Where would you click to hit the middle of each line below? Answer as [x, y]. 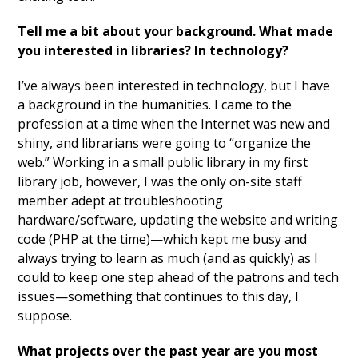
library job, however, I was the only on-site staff [160, 182]
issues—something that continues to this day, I [159, 297]
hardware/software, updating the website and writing [178, 220]
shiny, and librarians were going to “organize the [165, 143]
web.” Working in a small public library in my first [163, 163]
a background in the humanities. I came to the [155, 105]
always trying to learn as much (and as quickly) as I [168, 259]
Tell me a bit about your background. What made [176, 32]
